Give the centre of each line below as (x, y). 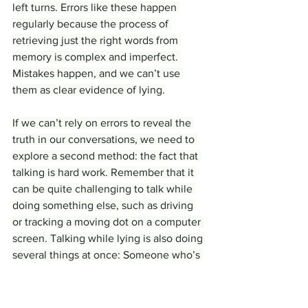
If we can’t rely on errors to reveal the (103, 123)
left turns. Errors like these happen (96, 8)
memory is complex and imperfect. (97, 57)
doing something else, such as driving (104, 206)
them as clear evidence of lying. (89, 90)
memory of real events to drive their (99, 288)
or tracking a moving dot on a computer (108, 222)
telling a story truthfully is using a (93, 272)
